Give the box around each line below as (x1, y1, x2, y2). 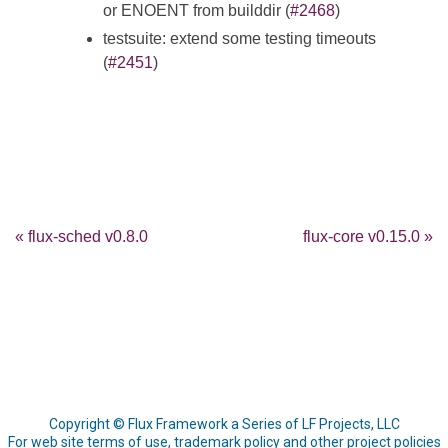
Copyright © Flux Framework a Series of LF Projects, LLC (48, 416, 400, 433)
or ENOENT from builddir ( (103, 2, 290, 20)
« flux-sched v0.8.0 (15, 228, 148, 246)
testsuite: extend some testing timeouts (103, 30, 376, 48)
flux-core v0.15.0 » (303, 228, 433, 246)
